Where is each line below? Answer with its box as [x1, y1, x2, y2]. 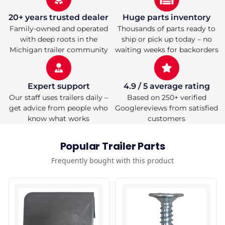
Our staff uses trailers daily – [9, 92, 108, 102]
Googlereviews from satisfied [115, 103, 218, 113]
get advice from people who [9, 103, 108, 113]
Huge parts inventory [123, 12, 210, 22]
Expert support [27, 81, 90, 91]
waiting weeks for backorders [115, 45, 218, 54]
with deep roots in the [20, 34, 97, 44]
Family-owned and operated [9, 24, 108, 33]
